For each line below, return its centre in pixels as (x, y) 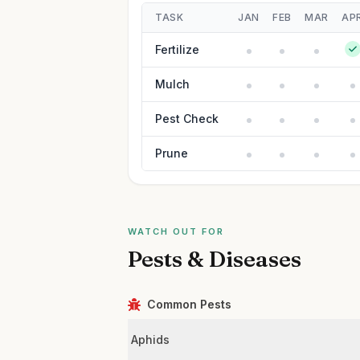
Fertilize (178, 49)
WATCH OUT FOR (176, 231)
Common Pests (190, 304)
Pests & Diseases (215, 259)
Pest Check (187, 119)
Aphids (151, 340)
